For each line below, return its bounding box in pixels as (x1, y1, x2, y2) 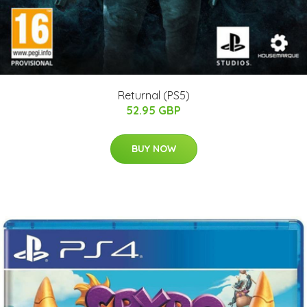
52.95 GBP (126, 103, 181, 118)
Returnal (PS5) (117, 88, 190, 103)
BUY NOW (131, 143, 176, 156)
